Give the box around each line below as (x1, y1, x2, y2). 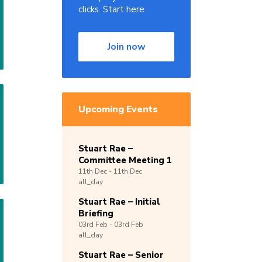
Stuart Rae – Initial (78, 196, 160, 208)
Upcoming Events (78, 103, 158, 116)
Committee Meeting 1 (78, 154, 172, 167)
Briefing (78, 208, 113, 220)
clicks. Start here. (78, 4, 146, 16)
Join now (107, 40, 146, 54)
